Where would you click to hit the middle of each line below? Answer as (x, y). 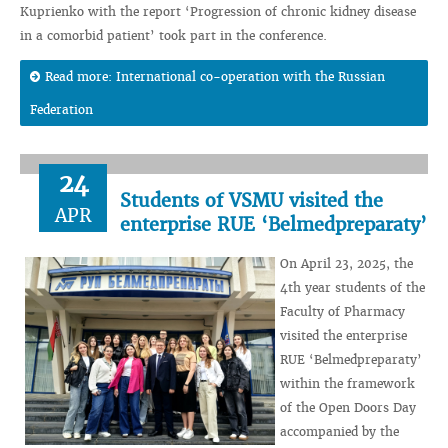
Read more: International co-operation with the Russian (215, 76)
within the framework (347, 383)
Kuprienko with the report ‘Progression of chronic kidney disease (218, 11)
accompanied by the (339, 431)
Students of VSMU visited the (251, 200)
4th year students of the (352, 287)
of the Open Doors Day (348, 407)
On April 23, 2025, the (346, 263)
